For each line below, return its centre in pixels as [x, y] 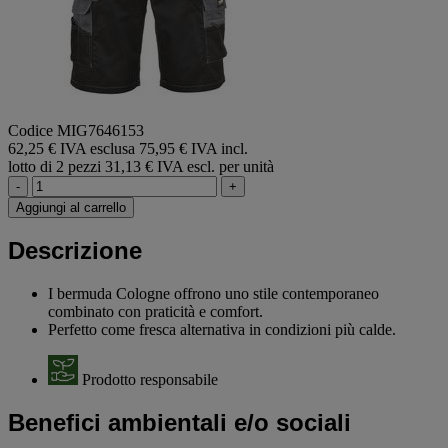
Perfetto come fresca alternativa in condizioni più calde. [222, 330]
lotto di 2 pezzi [54, 166]
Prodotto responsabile [150, 380]
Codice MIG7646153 [76, 130]
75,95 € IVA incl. [193, 148]
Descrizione [75, 251]
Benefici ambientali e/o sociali [179, 423]
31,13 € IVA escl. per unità [189, 166]
